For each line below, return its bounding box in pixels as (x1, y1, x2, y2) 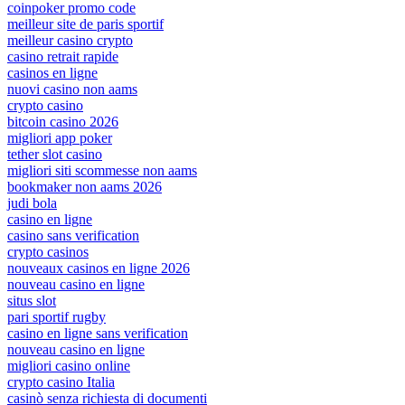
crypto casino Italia (7, 373, 115, 390)
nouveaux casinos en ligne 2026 (7, 259, 190, 276)
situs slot (7, 292, 56, 308)
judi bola (7, 194, 57, 211)
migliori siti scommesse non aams (7, 162, 197, 178)
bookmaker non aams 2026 (7, 178, 162, 194)
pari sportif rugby (7, 308, 106, 325)
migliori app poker (7, 129, 112, 146)
